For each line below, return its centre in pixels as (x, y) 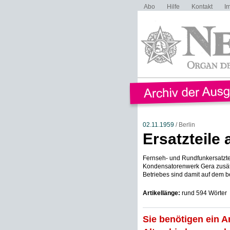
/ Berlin (184, 125)
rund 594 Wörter (203, 193)
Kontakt (202, 7)
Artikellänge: (161, 193)
